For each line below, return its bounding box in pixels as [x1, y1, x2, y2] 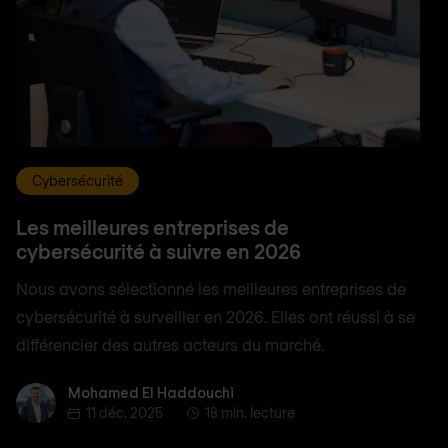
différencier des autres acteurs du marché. [16, 334, 324, 354]
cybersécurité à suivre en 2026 [16, 238, 301, 263]
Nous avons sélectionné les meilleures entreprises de [16, 278, 406, 298]
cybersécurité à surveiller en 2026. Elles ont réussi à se [16, 306, 415, 326]
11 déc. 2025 [86, 403, 163, 421]
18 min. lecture [205, 403, 295, 421]
